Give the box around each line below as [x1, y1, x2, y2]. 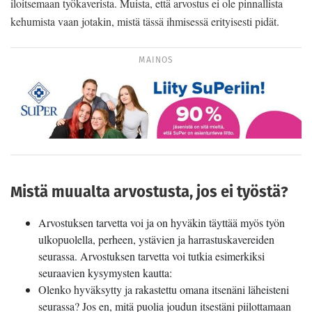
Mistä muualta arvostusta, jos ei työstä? [10, 180, 288, 203]
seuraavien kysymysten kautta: [38, 265, 172, 281]
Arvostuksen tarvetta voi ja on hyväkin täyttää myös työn [38, 215, 285, 231]
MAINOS [139, 53, 173, 65]
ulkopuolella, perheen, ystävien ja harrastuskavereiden [38, 232, 274, 247]
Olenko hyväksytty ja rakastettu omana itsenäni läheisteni [38, 282, 289, 297]
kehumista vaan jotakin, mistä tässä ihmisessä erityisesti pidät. [10, 13, 279, 29]
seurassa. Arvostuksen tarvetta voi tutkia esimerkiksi [38, 249, 265, 264]
